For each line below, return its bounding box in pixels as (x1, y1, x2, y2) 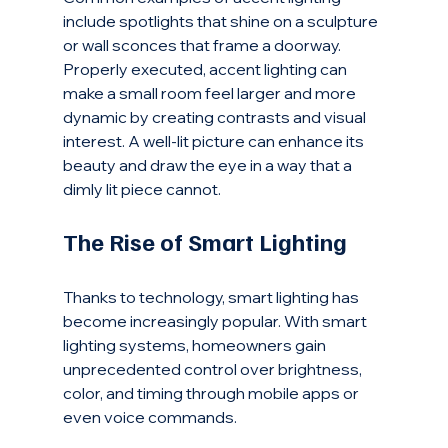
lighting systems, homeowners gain (62, 335, 329, 356)
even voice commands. (62, 407, 237, 428)
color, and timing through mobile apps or (62, 383, 362, 404)
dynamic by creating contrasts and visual (62, 107, 369, 128)
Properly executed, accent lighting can (62, 59, 350, 80)
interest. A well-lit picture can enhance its (62, 131, 367, 152)
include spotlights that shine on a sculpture (62, 11, 381, 32)
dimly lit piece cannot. (62, 179, 221, 200)
